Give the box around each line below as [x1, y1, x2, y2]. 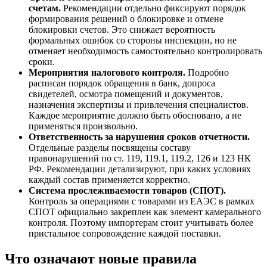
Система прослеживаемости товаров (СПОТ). [29, 185, 226, 195]
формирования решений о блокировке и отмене [29, 13, 223, 24]
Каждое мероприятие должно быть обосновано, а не [29, 110, 241, 120]
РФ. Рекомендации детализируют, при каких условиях [29, 163, 251, 174]
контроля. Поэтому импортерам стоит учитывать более [29, 217, 253, 228]
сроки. [29, 56, 55, 67]
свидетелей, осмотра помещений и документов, [29, 88, 223, 99]
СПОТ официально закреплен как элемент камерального [29, 206, 261, 217]
